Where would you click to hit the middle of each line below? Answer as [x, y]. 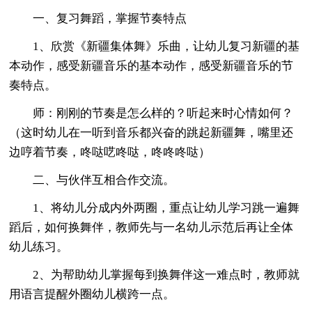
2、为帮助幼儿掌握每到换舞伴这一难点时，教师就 [155, 274]
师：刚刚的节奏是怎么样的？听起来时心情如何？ [151, 113]
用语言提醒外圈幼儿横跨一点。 [92, 294]
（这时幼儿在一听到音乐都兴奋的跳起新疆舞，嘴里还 [151, 132]
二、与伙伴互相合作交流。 [92, 180]
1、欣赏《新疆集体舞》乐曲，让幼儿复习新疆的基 [155, 46]
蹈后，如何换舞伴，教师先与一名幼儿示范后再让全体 [151, 227]
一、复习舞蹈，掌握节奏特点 [98, 18]
